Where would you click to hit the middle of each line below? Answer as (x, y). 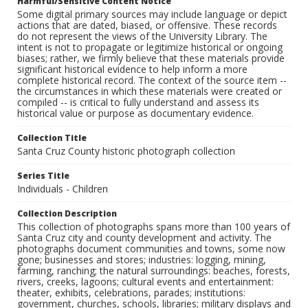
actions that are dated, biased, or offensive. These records (147, 25)
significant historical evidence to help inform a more (132, 69)
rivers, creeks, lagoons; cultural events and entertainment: (145, 282)
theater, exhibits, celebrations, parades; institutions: (131, 293)
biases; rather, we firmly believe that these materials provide (151, 58)
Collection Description (67, 214)
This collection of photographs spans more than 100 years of (154, 227)
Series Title (43, 176)
